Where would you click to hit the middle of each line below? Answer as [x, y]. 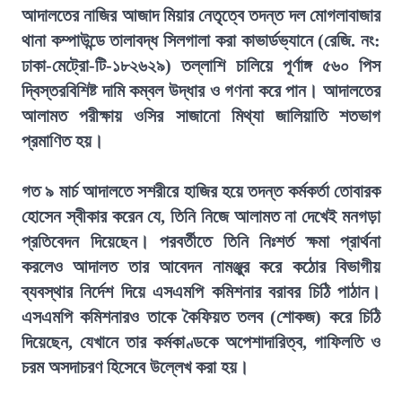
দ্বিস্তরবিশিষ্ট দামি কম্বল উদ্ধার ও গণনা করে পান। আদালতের [201, 91]
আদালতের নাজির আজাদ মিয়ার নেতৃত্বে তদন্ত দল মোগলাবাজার [201, 15]
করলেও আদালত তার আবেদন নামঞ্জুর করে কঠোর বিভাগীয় [201, 267]
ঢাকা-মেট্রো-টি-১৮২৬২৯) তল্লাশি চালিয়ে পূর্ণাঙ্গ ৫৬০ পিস [201, 66]
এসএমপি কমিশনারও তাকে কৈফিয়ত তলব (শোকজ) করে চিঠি [201, 317]
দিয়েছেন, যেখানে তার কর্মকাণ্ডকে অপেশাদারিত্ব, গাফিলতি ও [201, 342]
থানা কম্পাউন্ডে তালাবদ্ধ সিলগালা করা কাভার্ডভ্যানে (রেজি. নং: [201, 40]
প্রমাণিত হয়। [62, 141]
